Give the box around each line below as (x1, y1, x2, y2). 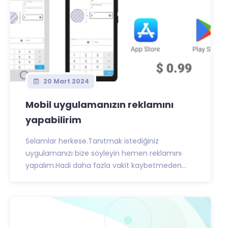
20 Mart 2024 (41, 77, 89, 85)
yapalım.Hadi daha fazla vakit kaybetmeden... (25, 160, 186, 170)
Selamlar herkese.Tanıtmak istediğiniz (25, 136, 159, 146)
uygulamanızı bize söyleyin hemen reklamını (25, 148, 182, 158)
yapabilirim (25, 113, 81, 126)
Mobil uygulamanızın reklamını (25, 98, 174, 111)
